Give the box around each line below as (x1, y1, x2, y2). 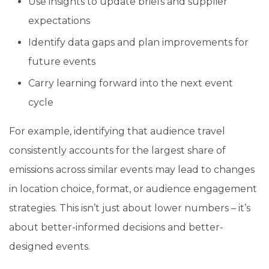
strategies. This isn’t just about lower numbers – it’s (9, 202, 250, 214)
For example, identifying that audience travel (9, 125, 225, 137)
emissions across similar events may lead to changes (9, 163, 255, 175)
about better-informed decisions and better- (9, 221, 223, 233)
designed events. (9, 240, 90, 252)
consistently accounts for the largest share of (9, 144, 226, 156)
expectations (28, 14, 90, 26)
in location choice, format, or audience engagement (9, 183, 257, 195)
